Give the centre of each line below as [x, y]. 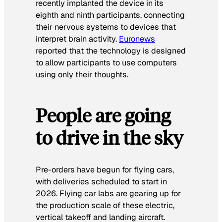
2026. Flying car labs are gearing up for [108, 194]
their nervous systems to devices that [106, 27]
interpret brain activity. [77, 39]
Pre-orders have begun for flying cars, [105, 170]
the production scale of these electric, [105, 206]
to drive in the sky [110, 138]
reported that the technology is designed [111, 51]
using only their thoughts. [82, 74]
